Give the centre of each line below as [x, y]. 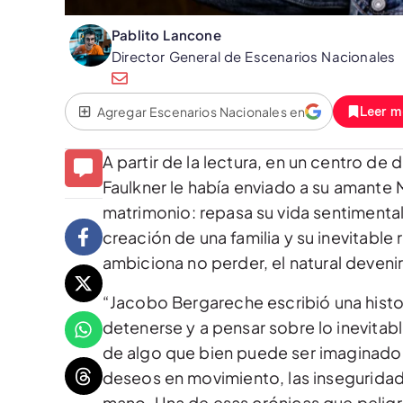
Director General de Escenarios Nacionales [254, 56]
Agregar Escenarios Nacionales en [201, 112]
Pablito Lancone [166, 35]
